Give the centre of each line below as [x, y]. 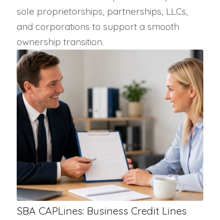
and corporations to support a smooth [98, 26]
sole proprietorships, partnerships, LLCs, [102, 11]
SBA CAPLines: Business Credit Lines [101, 210]
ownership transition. [60, 41]
